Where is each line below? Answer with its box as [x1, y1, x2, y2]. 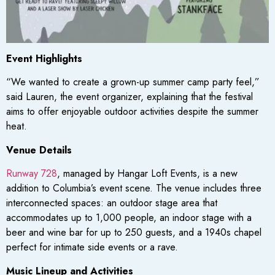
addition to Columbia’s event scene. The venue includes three [6, 181, 261, 196]
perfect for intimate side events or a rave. [6, 240, 178, 255]
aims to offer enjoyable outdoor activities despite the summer [6, 104, 258, 119]
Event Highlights [6, 52, 82, 66]
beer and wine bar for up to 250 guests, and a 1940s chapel [6, 225, 261, 240]
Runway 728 [6, 166, 57, 181]
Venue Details [6, 142, 72, 157]
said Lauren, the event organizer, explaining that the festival [6, 90, 253, 104]
